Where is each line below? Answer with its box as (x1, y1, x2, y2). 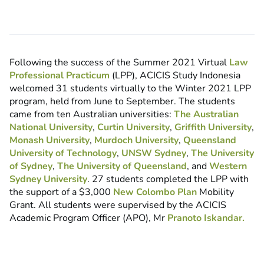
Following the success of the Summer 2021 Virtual (9, 56, 229, 70)
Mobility (197, 186, 234, 199)
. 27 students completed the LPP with (87, 173, 249, 186)
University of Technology (9, 147, 117, 160)
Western (209, 160, 247, 173)
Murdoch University (94, 134, 179, 147)
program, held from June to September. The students (9, 95, 235, 108)
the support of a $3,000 (9, 186, 113, 199)
